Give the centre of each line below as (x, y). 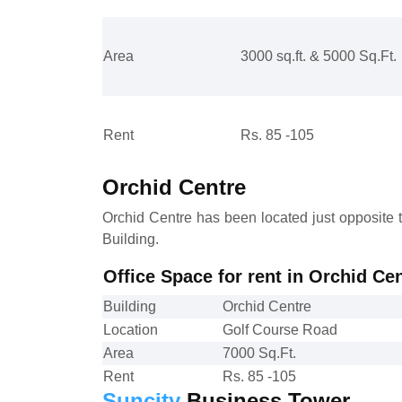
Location (131, 329)
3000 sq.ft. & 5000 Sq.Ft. (319, 56)
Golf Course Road (280, 329)
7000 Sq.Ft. (259, 353)
